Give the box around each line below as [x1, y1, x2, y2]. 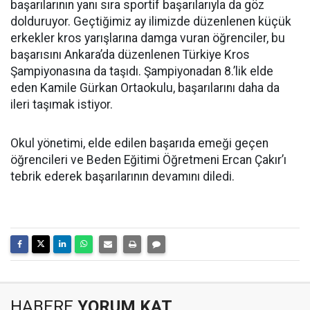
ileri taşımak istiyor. [10, 98, 113, 111]
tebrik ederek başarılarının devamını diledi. [10, 170, 235, 183]
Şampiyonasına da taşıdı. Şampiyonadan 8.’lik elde [10, 64, 273, 78]
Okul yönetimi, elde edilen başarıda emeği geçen [10, 136, 268, 150]
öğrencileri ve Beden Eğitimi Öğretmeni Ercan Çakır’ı [10, 153, 286, 167]
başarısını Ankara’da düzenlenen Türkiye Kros [10, 48, 250, 62]
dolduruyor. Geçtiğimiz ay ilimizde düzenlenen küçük [10, 15, 291, 28]
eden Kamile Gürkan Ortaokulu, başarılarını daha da [10, 81, 280, 95]
